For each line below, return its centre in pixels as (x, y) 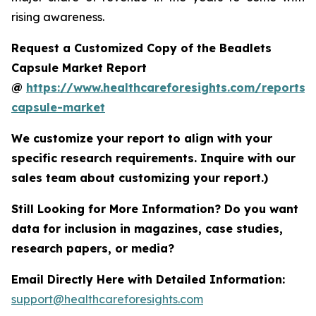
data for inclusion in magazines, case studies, (147, 228)
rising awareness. (58, 17)
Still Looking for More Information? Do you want (155, 208)
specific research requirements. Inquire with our (153, 158)
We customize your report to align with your (142, 138)
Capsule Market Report (79, 67)
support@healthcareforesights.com (107, 299)
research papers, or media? (95, 248)
